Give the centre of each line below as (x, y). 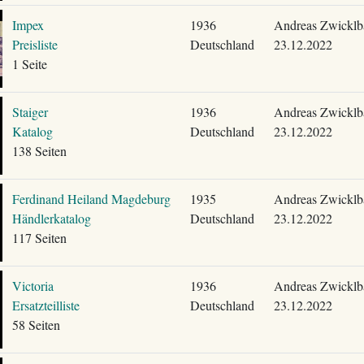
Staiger (30, 112)
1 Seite (29, 64)
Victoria (32, 286)
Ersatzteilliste (45, 305)
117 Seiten (39, 238)
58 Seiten (36, 325)
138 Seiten (39, 151)
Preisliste (35, 44)
